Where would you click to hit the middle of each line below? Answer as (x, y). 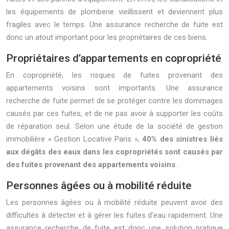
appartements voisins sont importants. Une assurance (114, 88)
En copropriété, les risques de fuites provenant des (114, 75)
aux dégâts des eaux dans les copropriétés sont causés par (114, 152)
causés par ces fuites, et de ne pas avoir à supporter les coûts (114, 113)
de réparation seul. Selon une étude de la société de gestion (114, 126)
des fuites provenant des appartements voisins (92, 165)
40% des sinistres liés (183, 139)
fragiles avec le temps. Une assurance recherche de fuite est (114, 25)
